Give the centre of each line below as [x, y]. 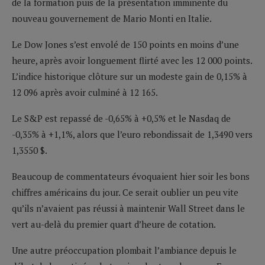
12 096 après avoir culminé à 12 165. [85, 92]
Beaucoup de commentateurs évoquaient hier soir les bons [131, 176]
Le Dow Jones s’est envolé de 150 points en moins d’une [125, 44]
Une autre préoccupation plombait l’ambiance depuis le [124, 250]
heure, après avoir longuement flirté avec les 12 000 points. [132, 60]
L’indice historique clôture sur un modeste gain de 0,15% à [130, 76]
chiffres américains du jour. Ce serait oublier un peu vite [125, 192]
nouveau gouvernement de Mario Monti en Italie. [112, 18]
